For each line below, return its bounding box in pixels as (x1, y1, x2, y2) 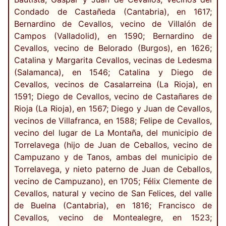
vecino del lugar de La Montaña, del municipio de (14, 128, 212, 138)
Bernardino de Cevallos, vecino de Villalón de (14, 19, 212, 29)
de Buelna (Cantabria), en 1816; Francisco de (14, 200, 212, 211)
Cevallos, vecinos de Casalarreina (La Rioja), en (14, 79, 212, 90)
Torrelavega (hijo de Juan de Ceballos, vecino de (14, 140, 212, 150)
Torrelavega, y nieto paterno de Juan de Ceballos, (14, 164, 212, 175)
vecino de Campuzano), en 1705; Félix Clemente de (14, 176, 212, 187)
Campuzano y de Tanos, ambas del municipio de (14, 152, 212, 162)
